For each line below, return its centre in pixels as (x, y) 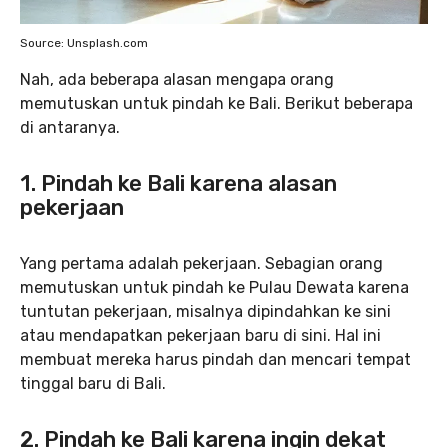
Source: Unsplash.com (84, 43)
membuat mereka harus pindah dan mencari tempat (215, 359)
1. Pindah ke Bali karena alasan (178, 183)
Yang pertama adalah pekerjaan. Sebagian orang (201, 263)
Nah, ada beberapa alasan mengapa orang (177, 79)
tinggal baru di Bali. (93, 383)
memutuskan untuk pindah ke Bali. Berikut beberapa (216, 103)
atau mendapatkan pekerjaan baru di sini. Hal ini (200, 335)
